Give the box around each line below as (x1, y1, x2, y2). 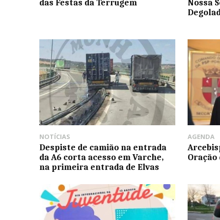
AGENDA (188, 132, 215, 141)
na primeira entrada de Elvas (39, 162, 159, 172)
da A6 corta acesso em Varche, (39, 152, 164, 162)
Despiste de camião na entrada (39, 142, 166, 152)
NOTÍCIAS (39, 132, 70, 141)
